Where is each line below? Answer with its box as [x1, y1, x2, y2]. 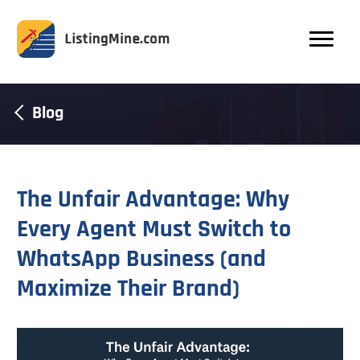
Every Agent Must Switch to [16, 214, 291, 244]
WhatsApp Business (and [16, 243, 266, 274]
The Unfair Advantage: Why [16, 184, 289, 215]
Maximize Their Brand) [16, 273, 239, 304]
